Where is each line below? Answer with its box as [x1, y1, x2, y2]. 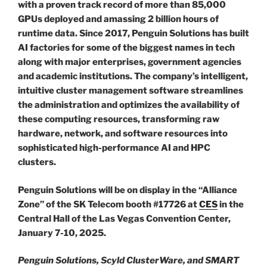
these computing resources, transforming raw [18, 114, 219, 125]
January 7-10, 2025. [18, 227, 106, 238]
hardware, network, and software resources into [18, 128, 228, 139]
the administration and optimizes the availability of [18, 100, 240, 111]
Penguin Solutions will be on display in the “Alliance [18, 184, 237, 195]
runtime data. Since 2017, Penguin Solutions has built [18, 28, 249, 39]
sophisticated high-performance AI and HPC [18, 142, 210, 154]
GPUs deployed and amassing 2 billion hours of [18, 14, 219, 25]
